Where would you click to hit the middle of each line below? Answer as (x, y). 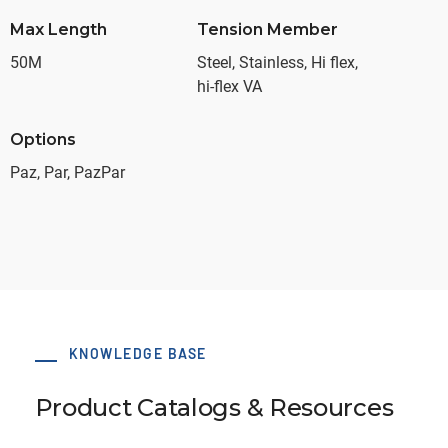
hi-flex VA (229, 86)
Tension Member (267, 29)
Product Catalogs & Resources (214, 407)
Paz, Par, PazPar (67, 172)
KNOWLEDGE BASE (137, 353)
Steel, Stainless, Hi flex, (277, 62)
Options (43, 139)
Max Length (58, 29)
